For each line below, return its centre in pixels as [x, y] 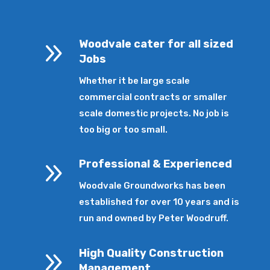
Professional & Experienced [156, 164]
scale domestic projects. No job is [154, 114]
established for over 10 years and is [159, 202]
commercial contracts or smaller [153, 97]
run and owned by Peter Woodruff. [154, 218]
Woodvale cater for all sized [156, 44]
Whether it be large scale [135, 81]
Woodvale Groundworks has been [152, 186]
